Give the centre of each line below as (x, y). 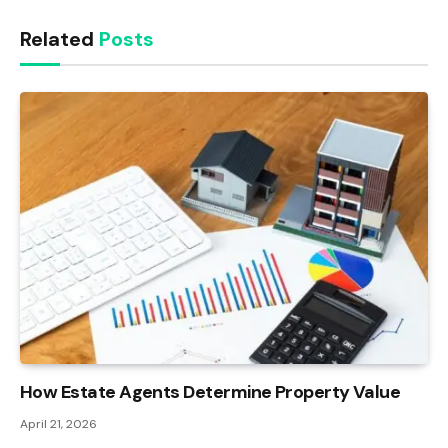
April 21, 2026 (58, 424)
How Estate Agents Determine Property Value (210, 392)
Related (59, 39)
